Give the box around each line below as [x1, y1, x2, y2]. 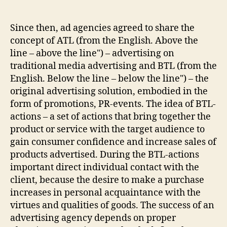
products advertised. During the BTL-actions [10, 148, 199, 161]
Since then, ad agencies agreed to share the [10, 22, 195, 34]
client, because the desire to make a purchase [10, 174, 204, 186]
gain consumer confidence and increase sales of [10, 136, 216, 148]
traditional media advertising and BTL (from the [10, 60, 217, 72]
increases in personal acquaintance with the [10, 186, 201, 199]
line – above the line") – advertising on [10, 47, 174, 59]
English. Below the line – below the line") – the [10, 72, 209, 85]
